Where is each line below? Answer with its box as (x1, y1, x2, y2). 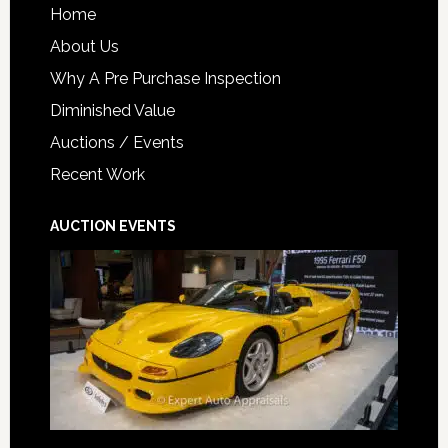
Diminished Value (49, 101, 175, 121)
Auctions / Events (49, 133, 184, 153)
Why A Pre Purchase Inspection (49, 69, 281, 89)
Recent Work (49, 165, 145, 185)
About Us (49, 37, 119, 57)
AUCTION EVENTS (49, 218, 176, 235)
